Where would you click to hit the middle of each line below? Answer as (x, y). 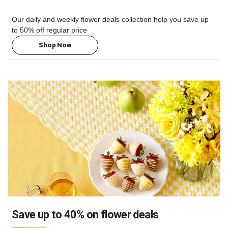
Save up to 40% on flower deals (85, 214)
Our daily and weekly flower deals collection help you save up (110, 19)
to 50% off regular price (49, 30)
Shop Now (55, 45)
